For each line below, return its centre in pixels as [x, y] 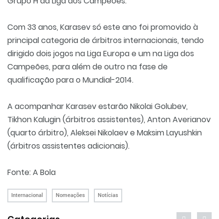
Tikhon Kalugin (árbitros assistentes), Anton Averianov [109, 120]
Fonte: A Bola [32, 172]
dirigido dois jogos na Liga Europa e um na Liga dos [101, 54]
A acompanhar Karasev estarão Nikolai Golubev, [98, 106]
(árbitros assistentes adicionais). [68, 146]
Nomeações [70, 195]
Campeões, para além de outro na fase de [88, 67]
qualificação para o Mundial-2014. [70, 80]
